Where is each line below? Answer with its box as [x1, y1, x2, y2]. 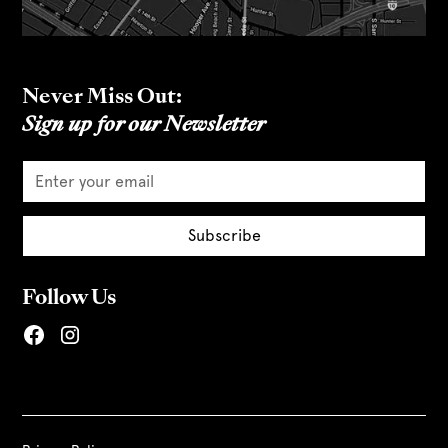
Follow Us [22, 289, 117, 310]
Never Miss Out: [22, 88, 183, 109]
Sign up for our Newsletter [22, 116, 266, 137]
